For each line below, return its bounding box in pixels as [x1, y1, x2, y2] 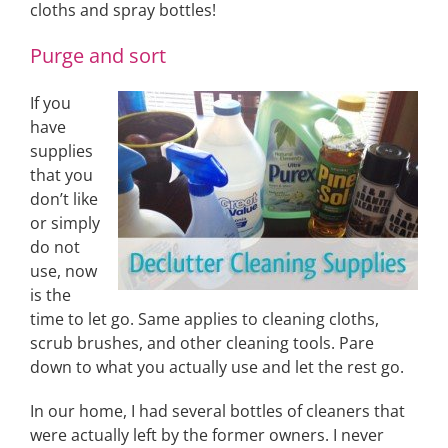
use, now [30, 260, 97, 282]
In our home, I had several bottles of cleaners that [30, 400, 405, 422]
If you [30, 92, 71, 114]
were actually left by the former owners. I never [30, 424, 384, 446]
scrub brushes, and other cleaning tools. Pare [30, 332, 374, 354]
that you [30, 164, 93, 186]
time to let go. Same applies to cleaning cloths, [30, 308, 379, 330]
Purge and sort [30, 42, 166, 69]
